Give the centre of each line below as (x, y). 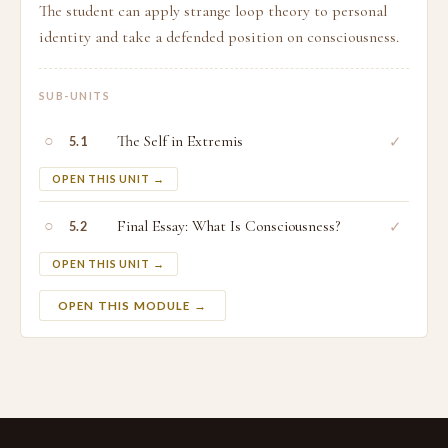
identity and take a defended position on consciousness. (219, 37)
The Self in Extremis (180, 141)
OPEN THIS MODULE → (132, 305)
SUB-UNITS (75, 96)
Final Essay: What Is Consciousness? (228, 226)
